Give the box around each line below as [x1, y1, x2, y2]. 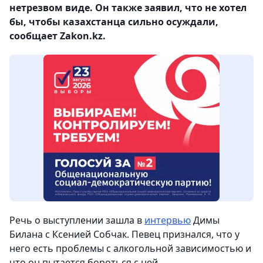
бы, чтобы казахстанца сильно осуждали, [9, 15, 218, 28]
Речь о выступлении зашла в [9, 213, 144, 227]
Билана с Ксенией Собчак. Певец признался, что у [9, 227, 240, 241]
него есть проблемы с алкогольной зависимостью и [9, 241, 251, 255]
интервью [144, 213, 191, 227]
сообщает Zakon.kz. [9, 29, 106, 42]
